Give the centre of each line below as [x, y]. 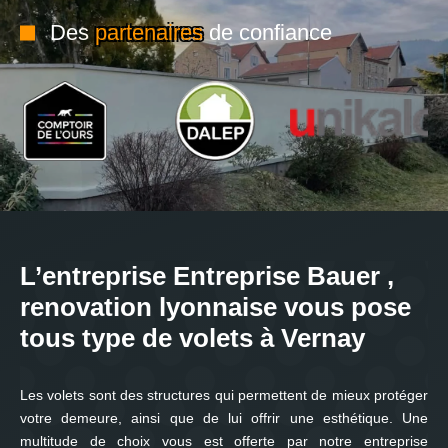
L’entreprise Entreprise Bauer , [207, 276]
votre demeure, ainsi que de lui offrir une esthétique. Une [224, 418]
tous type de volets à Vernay [192, 338]
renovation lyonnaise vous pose [215, 307]
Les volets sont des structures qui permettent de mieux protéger [224, 395]
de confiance [267, 32]
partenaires [149, 32]
